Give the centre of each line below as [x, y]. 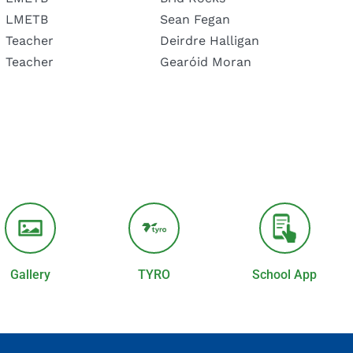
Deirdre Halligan [210, 40]
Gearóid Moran [206, 61]
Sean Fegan [195, 19]
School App [284, 274]
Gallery [30, 274]
